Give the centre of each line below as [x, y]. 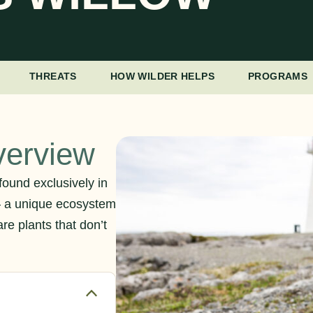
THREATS [53, 76]
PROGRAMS [278, 76]
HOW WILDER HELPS [162, 76]
